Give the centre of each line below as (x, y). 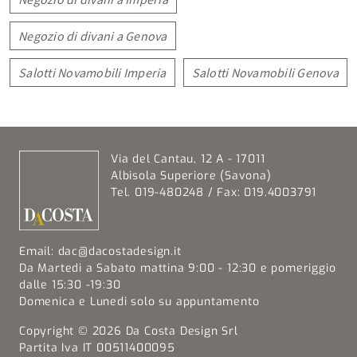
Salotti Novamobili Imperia (92, 73)
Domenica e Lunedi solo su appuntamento (139, 302)
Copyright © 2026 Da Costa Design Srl (129, 331)
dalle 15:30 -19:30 (70, 285)
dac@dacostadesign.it (120, 252)
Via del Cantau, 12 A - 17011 (188, 159)
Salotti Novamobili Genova (265, 73)
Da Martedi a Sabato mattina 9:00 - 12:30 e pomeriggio (178, 269)
